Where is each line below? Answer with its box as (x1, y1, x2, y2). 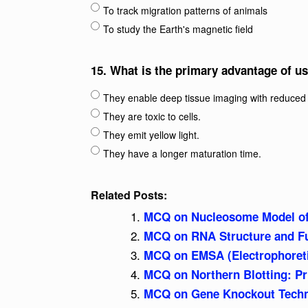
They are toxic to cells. (103, 109, 201, 123)
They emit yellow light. (103, 128, 199, 142)
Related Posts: (91, 187, 167, 203)
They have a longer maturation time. (103, 146, 261, 160)
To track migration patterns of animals (103, 3, 267, 17)
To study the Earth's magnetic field (103, 22, 253, 36)
